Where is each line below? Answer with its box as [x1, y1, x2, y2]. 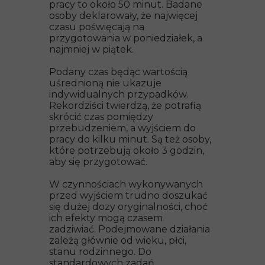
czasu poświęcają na [49, 21, 144, 33]
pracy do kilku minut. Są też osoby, [49, 134, 211, 145]
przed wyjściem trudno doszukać [49, 190, 208, 201]
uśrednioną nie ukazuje [49, 77, 161, 89]
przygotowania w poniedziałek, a [49, 33, 202, 44]
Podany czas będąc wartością [49, 66, 188, 77]
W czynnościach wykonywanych [49, 179, 203, 190]
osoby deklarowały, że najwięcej [49, 10, 198, 21]
